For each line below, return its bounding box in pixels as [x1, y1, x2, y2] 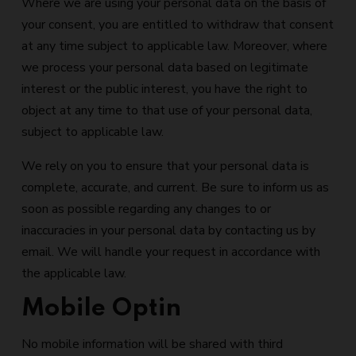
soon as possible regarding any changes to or [21, 200, 271, 218]
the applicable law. [21, 265, 126, 282]
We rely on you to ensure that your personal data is [21, 157, 309, 175]
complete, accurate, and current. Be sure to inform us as [21, 179, 329, 196]
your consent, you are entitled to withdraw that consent [21, 16, 334, 33]
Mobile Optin [21, 296, 181, 321]
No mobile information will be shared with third [21, 335, 283, 353]
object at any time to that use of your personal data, [21, 102, 312, 119]
